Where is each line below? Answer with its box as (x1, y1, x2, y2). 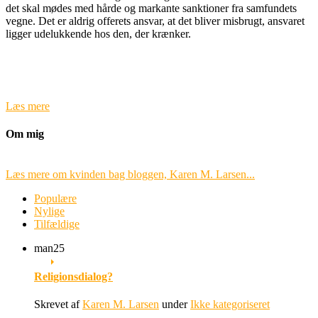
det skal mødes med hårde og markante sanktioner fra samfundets (6, 1, 297, 14)
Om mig (6, 128, 44, 141)
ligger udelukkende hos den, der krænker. (6, 27, 191, 40)
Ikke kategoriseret (190, 297, 270, 310)
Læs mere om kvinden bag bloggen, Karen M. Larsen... (6, 168, 255, 181)
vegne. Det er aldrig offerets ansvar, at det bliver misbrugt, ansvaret (6, 14, 305, 27)
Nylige (34, 205, 65, 218)
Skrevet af (34, 297, 82, 310)
